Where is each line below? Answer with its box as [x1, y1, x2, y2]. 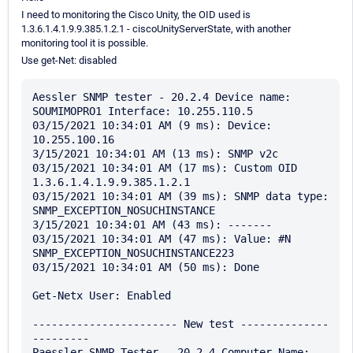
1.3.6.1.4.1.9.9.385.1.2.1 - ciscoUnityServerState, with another [21, 23, 291, 35]
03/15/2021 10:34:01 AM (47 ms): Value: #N [32, 232, 291, 246]
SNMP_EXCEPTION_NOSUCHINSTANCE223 [32, 247, 234, 260]
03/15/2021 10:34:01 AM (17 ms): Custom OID [32, 162, 297, 175]
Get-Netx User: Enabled [32, 289, 171, 303]
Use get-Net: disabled [21, 54, 117, 67]
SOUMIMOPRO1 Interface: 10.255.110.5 [32, 105, 253, 118]
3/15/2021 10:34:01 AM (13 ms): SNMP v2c [32, 147, 278, 161]
